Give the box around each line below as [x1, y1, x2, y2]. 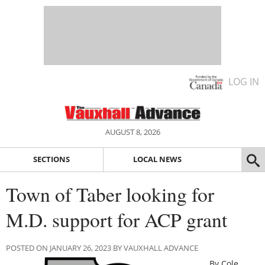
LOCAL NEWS [132, 154, 182, 165]
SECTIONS [33, 154, 70, 165]
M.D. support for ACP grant [6, 206, 227, 232]
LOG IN [228, 75, 259, 88]
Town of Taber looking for [6, 180, 214, 207]
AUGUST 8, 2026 [105, 127, 160, 137]
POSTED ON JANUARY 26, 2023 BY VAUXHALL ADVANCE [6, 242, 198, 253]
